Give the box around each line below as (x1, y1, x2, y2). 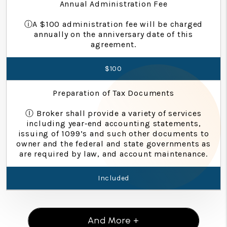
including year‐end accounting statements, (26, 118, 201, 128)
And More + (88, 214, 139, 226)
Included (97, 173, 130, 182)
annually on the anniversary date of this (34, 29, 193, 39)
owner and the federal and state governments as (16, 138, 211, 148)
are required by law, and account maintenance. (19, 148, 208, 159)
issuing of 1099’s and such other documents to (18, 128, 209, 138)
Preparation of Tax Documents (53, 88, 174, 98)
